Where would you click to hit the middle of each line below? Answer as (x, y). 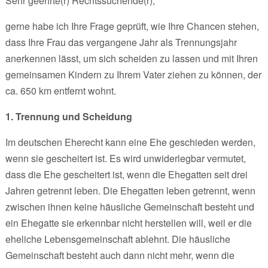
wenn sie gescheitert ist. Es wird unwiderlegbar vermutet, (125, 158)
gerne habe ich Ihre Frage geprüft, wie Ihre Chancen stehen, (132, 26)
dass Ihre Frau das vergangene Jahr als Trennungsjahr (121, 42)
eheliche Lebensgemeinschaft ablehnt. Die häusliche (118, 239)
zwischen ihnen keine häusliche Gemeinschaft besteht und (130, 206)
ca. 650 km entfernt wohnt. (63, 90)
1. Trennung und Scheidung (68, 116)
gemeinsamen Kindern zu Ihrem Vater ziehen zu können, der (133, 74)
